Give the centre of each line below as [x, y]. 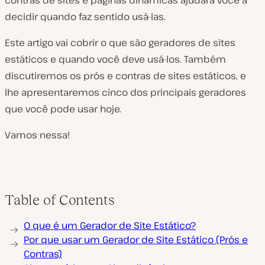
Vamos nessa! [37, 135]
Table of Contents [60, 200]
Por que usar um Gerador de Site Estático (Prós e [136, 240]
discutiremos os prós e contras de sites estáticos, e [125, 76]
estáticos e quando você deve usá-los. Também [115, 59]
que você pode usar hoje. [63, 109]
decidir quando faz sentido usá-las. [85, 17]
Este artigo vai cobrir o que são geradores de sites [120, 43]
